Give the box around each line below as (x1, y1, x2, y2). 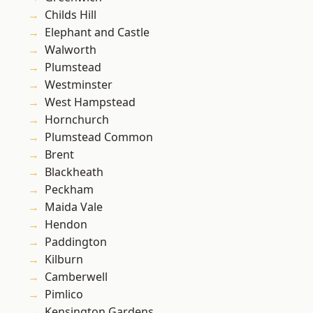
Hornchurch (45, 112, 109, 128)
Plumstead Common (45, 129, 153, 145)
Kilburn (45, 252, 83, 268)
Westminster (45, 77, 112, 93)
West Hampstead (45, 94, 136, 110)
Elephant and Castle (45, 24, 150, 41)
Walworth (45, 42, 96, 58)
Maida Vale (45, 199, 103, 215)
